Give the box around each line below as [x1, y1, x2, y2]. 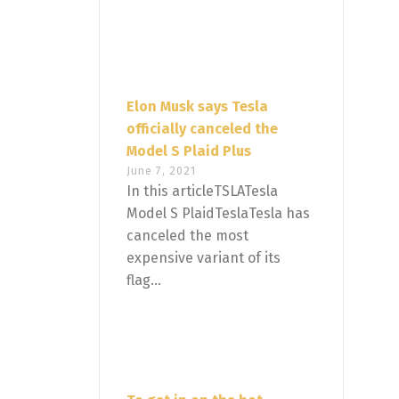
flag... [126, 272, 161, 289]
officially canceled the [126, 120, 278, 138]
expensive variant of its [126, 249, 281, 267]
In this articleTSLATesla [126, 183, 278, 200]
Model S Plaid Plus [126, 142, 251, 160]
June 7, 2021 [126, 164, 196, 178]
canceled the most [126, 227, 248, 245]
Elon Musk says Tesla [126, 98, 268, 116]
